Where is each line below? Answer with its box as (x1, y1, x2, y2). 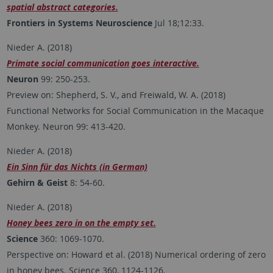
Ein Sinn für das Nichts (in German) (6, 161, 147, 173)
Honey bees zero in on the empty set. (6, 217, 156, 229)
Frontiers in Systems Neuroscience (6, 17, 152, 29)
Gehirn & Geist (6, 177, 68, 189)
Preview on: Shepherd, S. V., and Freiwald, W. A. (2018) (6, 89, 225, 101)
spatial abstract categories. (6, 1, 118, 13)
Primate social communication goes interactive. (6, 57, 199, 69)
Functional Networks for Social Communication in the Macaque (6, 105, 264, 117)
